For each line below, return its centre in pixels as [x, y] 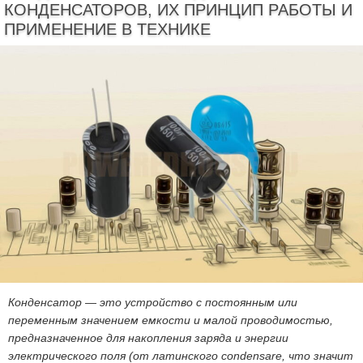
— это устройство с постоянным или [190, 303]
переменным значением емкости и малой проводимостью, [171, 320]
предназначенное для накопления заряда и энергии [148, 338]
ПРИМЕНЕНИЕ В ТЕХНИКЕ [107, 30]
